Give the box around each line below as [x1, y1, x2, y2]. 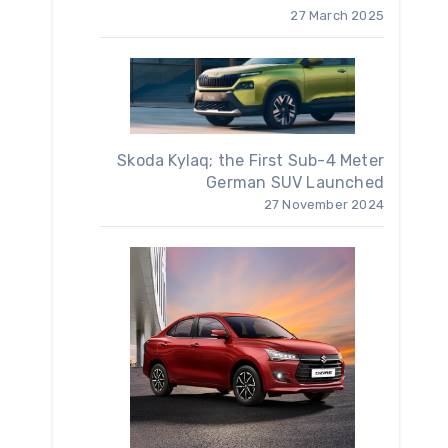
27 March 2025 [290, 8, 384, 24]
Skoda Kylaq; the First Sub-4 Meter [117, 151, 384, 171]
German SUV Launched [206, 173, 384, 193]
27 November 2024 [263, 197, 384, 213]
